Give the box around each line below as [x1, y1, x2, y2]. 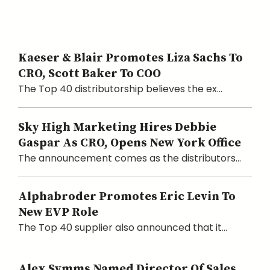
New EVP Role [18, 204, 98, 220]
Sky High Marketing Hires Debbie [18, 119, 216, 135]
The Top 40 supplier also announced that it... [18, 220, 227, 234]
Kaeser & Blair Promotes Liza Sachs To [18, 50, 243, 66]
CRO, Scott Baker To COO [18, 66, 161, 81]
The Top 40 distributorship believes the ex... [18, 81, 222, 96]
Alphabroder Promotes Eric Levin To [18, 189, 236, 204]
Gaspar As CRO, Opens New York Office [18, 135, 241, 151]
